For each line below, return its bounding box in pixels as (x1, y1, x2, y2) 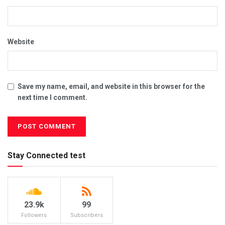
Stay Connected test (8, 151, 85, 160)
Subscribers (70, 212, 103, 218)
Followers (21, 212, 47, 218)
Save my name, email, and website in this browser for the (18, 82, 205, 90)
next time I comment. (18, 93, 87, 101)
